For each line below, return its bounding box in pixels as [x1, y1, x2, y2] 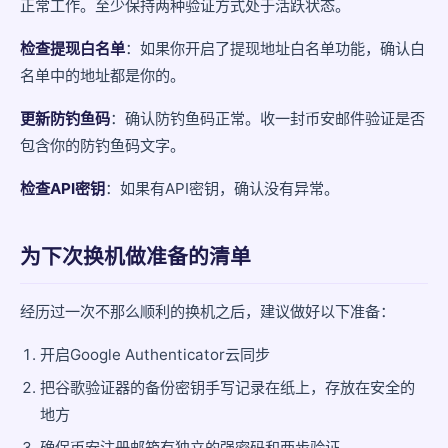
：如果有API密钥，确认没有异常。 [105, 179, 339, 198]
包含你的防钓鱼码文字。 [20, 136, 185, 155]
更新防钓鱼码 [20, 109, 110, 128]
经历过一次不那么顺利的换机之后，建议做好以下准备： [20, 302, 395, 321]
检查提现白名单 [20, 39, 125, 58]
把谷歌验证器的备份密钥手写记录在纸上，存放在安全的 [40, 378, 415, 397]
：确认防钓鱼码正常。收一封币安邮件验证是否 [110, 109, 425, 128]
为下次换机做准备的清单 [20, 244, 251, 269]
